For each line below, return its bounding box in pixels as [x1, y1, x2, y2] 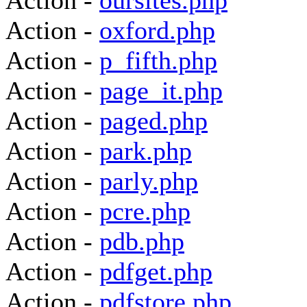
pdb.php [99, 227, 184, 256]
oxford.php [99, 16, 215, 45]
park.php [99, 136, 192, 165]
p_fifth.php [99, 46, 217, 75]
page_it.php [99, 76, 223, 105]
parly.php [99, 167, 198, 195]
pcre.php [99, 197, 191, 225]
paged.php [99, 106, 208, 135]
